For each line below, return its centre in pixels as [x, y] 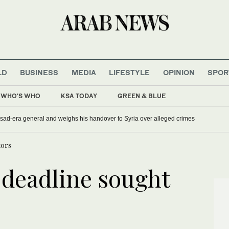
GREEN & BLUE [142, 96]
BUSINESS [39, 72]
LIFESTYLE [130, 72]
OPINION [179, 72]
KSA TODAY [79, 96]
